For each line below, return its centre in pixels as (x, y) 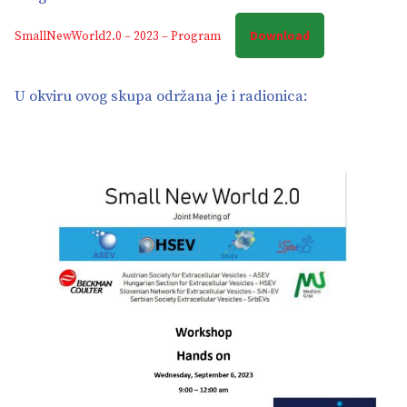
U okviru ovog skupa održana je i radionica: (161, 96)
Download (280, 35)
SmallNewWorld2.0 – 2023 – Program (118, 36)
